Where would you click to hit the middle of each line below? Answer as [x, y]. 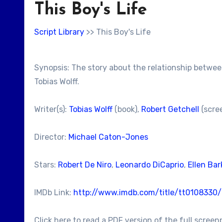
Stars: [46, 165]
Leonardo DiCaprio [150, 165]
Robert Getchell [170, 109]
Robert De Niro [85, 165]
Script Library [59, 32]
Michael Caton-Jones [108, 137]
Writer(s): [52, 109]
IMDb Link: [54, 193]
